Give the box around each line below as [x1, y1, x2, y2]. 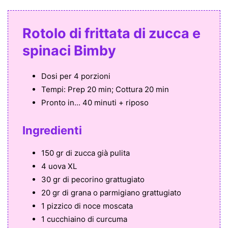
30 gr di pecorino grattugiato [41, 175, 145, 185]
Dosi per [41, 71, 72, 81]
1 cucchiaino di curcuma [41, 214, 127, 224]
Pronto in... [41, 98, 80, 108]
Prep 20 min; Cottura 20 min [66, 84, 169, 95]
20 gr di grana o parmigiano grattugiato [41, 188, 181, 198]
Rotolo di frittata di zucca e [22, 25, 201, 42]
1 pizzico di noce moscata [41, 201, 133, 211]
